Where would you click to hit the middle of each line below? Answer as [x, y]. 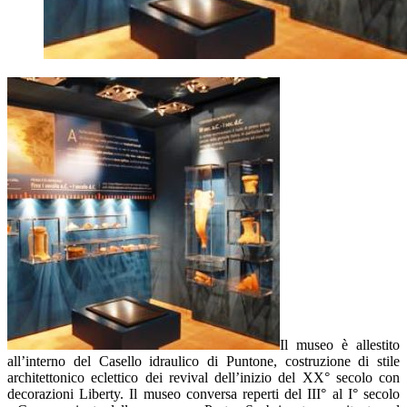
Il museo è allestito [340, 345]
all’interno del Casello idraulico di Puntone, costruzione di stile [203, 362]
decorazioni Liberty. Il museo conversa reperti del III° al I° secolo [203, 394]
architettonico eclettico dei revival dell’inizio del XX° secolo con [203, 378]
